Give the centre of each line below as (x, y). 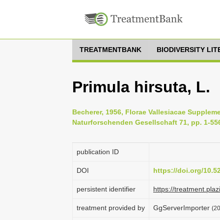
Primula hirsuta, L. (141, 87)
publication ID (98, 152)
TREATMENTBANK (110, 50)
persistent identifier (106, 189)
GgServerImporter (182, 208)
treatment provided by (111, 208)
